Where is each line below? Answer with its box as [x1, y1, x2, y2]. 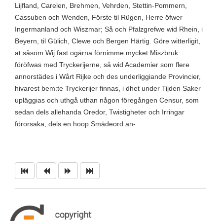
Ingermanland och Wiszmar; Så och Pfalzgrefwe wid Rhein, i [15, 25, 203, 33]
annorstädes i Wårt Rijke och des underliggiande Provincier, [15, 72, 201, 80]
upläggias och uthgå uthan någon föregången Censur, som [15, 96, 199, 104]
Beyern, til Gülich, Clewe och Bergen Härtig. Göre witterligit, [15, 37, 200, 45]
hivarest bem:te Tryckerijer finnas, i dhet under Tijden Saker [15, 84, 201, 92]
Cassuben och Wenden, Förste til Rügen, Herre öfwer [15, 13, 183, 21]
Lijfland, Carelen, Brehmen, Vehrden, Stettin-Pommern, [15, 1, 187, 9]
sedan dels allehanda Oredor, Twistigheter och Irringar [15, 108, 184, 116]
